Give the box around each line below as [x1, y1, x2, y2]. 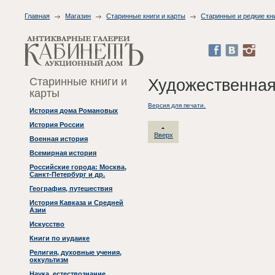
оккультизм [29, 256, 69, 264]
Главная [25, 12, 50, 20]
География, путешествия [29, 185, 113, 193]
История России [29, 121, 85, 129]
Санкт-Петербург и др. [29, 171, 106, 179]
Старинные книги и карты [106, 12, 186, 20]
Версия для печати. [148, 101, 206, 109]
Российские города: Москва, [29, 163, 127, 171]
